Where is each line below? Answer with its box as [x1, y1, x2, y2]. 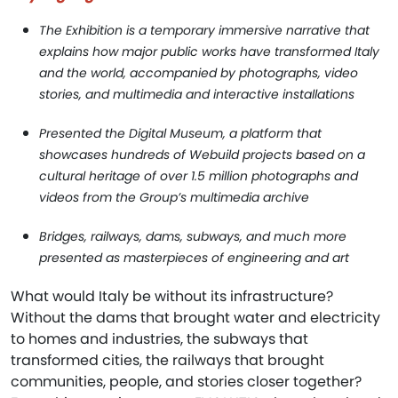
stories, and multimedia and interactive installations [39, 85, 358, 103]
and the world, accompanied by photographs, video [39, 64, 358, 82]
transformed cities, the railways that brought [11, 350, 324, 370]
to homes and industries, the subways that [11, 329, 308, 349]
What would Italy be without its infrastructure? [11, 286, 333, 306]
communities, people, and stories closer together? [11, 371, 362, 392]
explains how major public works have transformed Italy [39, 43, 379, 60]
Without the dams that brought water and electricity [11, 307, 380, 328]
